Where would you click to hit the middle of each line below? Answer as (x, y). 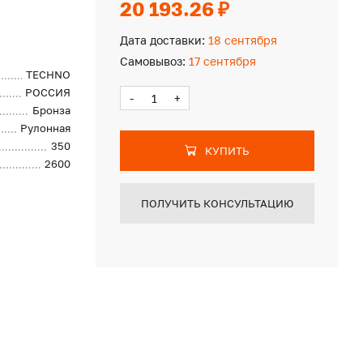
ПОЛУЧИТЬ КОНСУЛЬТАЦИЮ (217, 203)
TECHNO (49, 75)
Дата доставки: (162, 40)
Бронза (52, 110)
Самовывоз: (152, 61)
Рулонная (46, 128)
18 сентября (241, 40)
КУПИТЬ (227, 151)
